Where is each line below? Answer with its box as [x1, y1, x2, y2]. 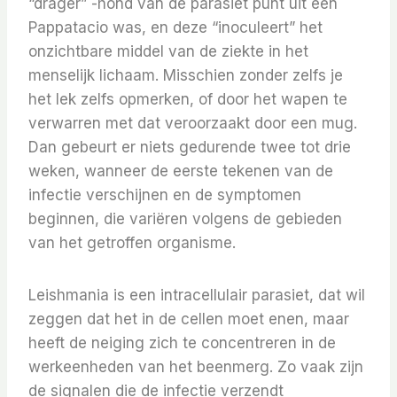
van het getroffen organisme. [28, 234, 236, 253]
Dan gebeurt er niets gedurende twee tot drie [28, 138, 351, 157]
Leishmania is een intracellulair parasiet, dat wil [28, 286, 365, 305]
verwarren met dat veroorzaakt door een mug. [28, 114, 357, 133]
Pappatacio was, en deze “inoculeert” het [28, 19, 323, 37]
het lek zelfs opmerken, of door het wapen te [28, 90, 347, 109]
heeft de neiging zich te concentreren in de [28, 334, 336, 353]
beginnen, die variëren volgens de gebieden [28, 210, 342, 229]
